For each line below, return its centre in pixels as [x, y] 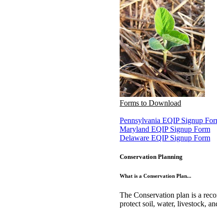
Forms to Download [150, 103]
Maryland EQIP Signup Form [165, 129]
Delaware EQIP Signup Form [165, 138]
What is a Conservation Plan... [155, 176]
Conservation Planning [151, 157]
